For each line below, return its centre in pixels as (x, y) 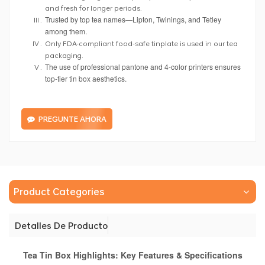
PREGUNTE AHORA (72, 119)
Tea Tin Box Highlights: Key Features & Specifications (132, 255)
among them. (66, 31)
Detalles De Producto (61, 225)
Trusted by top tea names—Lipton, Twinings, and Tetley (133, 19)
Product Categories (59, 191)
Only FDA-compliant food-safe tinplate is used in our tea (141, 43)
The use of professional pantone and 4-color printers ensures (143, 66)
